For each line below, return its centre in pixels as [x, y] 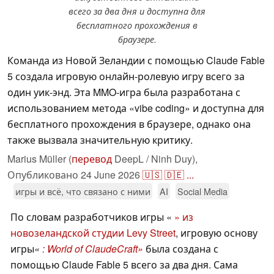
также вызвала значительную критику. [100, 140]
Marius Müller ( [39, 159]
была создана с [181, 249]
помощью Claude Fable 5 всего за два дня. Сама [124, 265]
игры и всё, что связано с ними [83, 191]
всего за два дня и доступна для [137, 11]
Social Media [202, 191]
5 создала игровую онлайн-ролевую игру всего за [126, 76]
